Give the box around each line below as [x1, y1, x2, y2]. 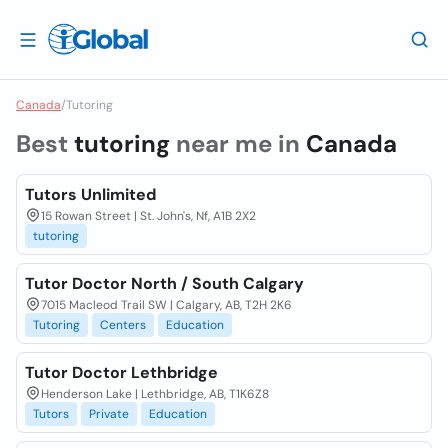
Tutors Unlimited [25, 184, 156, 205]
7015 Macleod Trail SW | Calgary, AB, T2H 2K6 [41, 297, 292, 313]
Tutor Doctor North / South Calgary [25, 273, 304, 294]
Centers [100, 317, 146, 333]
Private [89, 406, 129, 422]
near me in [170, 128, 306, 159]
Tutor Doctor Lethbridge [25, 362, 218, 383]
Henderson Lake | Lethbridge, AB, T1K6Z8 [41, 386, 269, 402]
